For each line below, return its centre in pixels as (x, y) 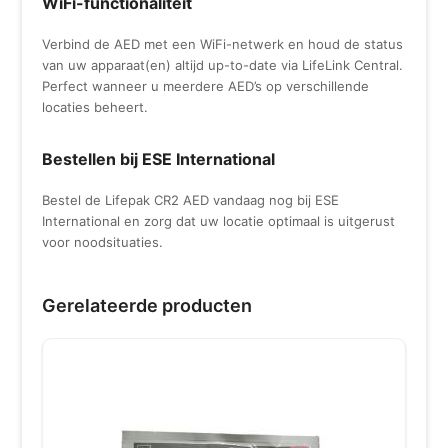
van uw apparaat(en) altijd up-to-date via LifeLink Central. (223, 64)
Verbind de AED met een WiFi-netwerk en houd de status (223, 43)
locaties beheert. (95, 106)
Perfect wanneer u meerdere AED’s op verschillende (206, 85)
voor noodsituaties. (103, 241)
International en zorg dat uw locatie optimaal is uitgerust (219, 220)
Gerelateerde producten (147, 305)
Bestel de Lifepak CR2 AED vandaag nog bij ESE (191, 199)
